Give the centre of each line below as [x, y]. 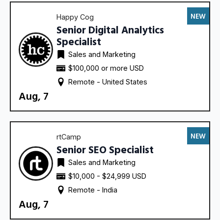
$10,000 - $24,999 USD [107, 176]
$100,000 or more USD [106, 68]
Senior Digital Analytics [110, 29]
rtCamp [69, 137]
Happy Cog [75, 17]
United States [125, 82]
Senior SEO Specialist [105, 149]
